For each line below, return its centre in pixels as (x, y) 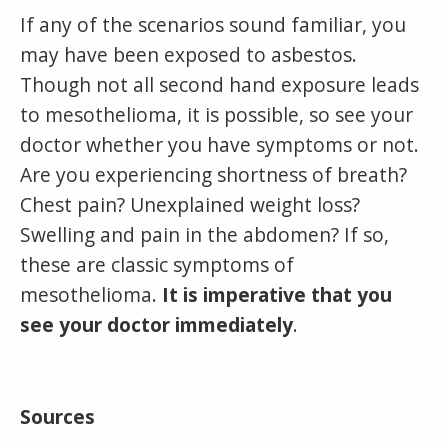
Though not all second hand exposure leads (219, 84)
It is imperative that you (277, 294)
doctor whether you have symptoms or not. (219, 144)
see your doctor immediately (156, 324)
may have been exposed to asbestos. (188, 54)
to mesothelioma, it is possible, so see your (216, 114)
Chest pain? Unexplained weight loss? (190, 204)
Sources (57, 416)
